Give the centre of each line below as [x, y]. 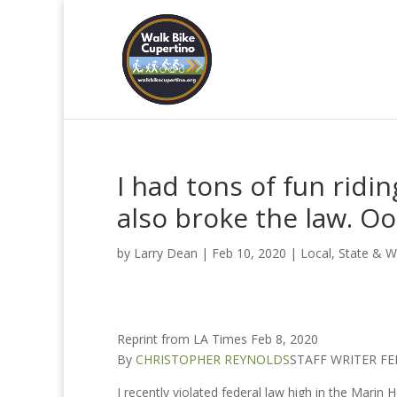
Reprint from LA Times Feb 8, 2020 [218, 339]
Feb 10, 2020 [249, 253]
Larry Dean [166, 253]
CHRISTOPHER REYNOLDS [213, 359]
